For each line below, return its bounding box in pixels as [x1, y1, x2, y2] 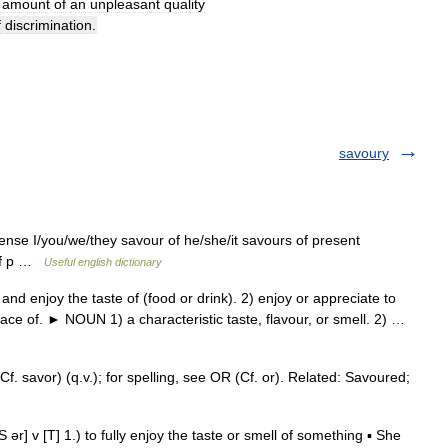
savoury [339, 145, 389, 161]
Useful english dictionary [44, 256, 162, 268]
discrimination [5, 17, 92, 33]
